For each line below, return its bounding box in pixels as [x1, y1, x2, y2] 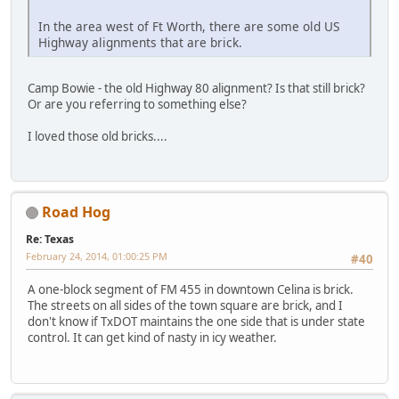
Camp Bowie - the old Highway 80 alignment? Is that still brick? [28, 79, 365, 96]
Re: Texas [26, 231, 74, 247]
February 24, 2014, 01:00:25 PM [26, 248, 167, 263]
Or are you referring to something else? [28, 95, 249, 112]
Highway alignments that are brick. [38, 33, 242, 51]
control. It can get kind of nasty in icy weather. [28, 330, 277, 346]
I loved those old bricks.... [28, 127, 167, 144]
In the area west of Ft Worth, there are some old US [38, 17, 339, 35]
